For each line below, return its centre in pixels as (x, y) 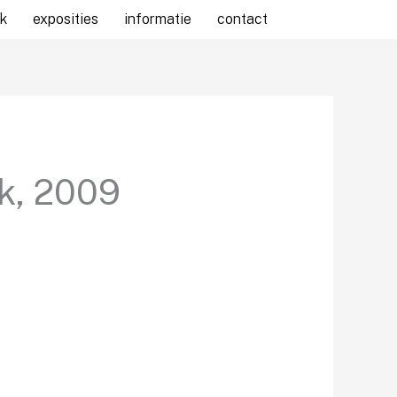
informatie (158, 19)
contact (243, 19)
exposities (66, 19)
